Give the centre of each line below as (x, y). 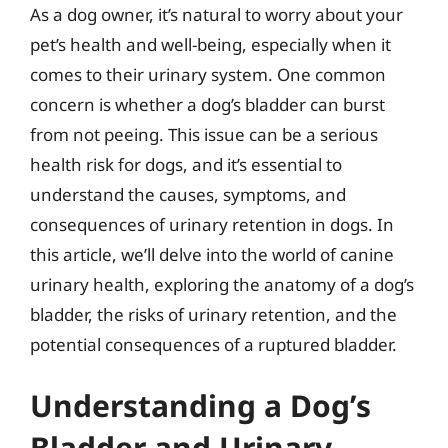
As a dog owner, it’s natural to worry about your (216, 14)
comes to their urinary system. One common (208, 74)
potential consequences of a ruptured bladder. (213, 344)
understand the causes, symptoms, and (188, 194)
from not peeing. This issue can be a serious (204, 134)
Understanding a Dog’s (200, 405)
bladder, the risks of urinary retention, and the (213, 314)
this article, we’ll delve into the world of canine (212, 254)
